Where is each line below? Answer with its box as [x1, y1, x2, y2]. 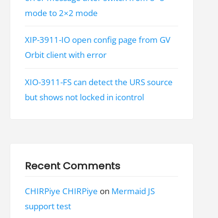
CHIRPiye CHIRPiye [25, 185, 98, 197]
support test [25, 200, 72, 212]
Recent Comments [25, 159, 121, 173]
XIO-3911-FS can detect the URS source [25, 76, 173, 88]
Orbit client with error [25, 49, 107, 61]
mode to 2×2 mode [25, 7, 98, 18]
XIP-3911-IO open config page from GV [25, 34, 171, 46]
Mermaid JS [111, 185, 155, 197]
